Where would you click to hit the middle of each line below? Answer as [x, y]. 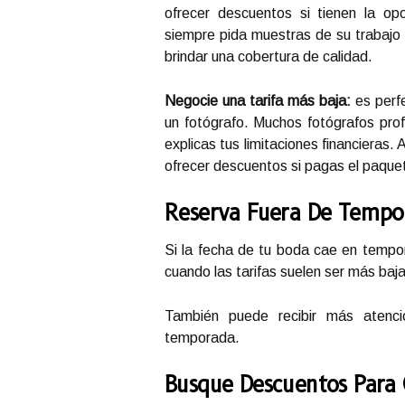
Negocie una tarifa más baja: [258, 101]
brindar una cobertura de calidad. [268, 57]
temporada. [202, 338]
